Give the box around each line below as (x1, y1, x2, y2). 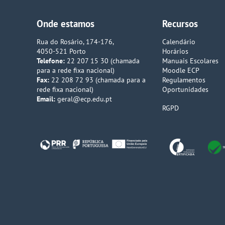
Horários (162, 46, 188, 56)
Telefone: (36, 56, 65, 65)
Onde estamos (36, 17, 94, 30)
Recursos (162, 17, 198, 30)
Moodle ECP (162, 65, 199, 75)
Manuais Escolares (162, 56, 218, 65)
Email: (36, 94, 55, 103)
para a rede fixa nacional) (36, 65, 115, 75)
